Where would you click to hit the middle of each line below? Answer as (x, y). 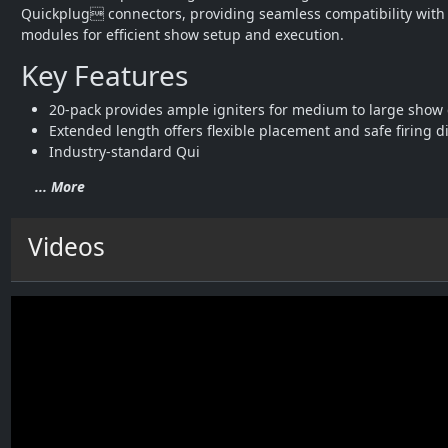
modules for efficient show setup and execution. (182, 34)
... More (60, 186)
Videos (66, 246)
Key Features (104, 75)
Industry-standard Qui (124, 151)
